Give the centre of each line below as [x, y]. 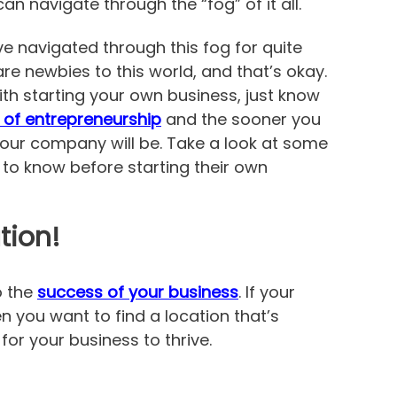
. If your [267, 292]
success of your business [138, 292]
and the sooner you [241, 119]
